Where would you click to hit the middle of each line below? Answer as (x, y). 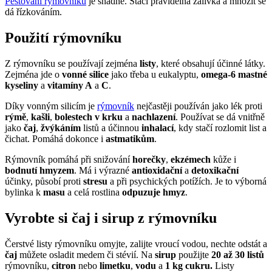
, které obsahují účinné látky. (211, 64)
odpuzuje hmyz (154, 192)
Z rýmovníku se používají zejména (72, 64)
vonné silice (85, 75)
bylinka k (24, 192)
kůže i (223, 160)
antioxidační (157, 171)
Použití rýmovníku (63, 38)
